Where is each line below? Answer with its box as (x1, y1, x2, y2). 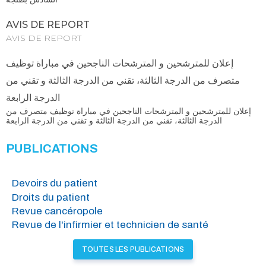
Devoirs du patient (12, 178, 97, 189)
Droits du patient (12, 191, 90, 203)
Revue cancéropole (12, 205, 103, 217)
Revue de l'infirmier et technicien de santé (12, 219, 208, 231)
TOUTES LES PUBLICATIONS (81, 245, 185, 254)
